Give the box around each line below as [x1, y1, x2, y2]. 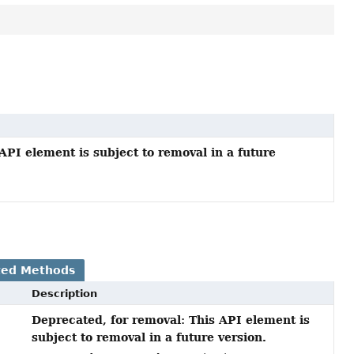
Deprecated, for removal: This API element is [31, 313, 310, 327]
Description [31, 288, 97, 300]
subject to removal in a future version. [31, 330, 266, 345]
